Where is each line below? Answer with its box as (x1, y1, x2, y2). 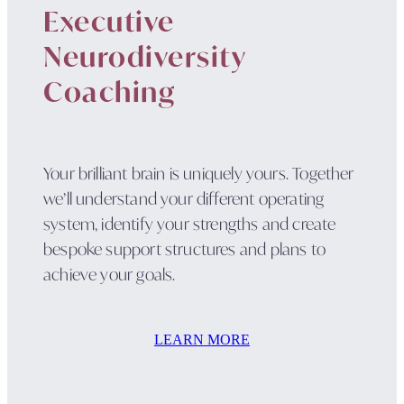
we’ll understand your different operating (43, 187, 325, 209)
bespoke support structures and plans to (43, 237, 326, 260)
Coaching (43, 73, 175, 109)
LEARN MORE (154, 331, 250, 347)
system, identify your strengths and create (43, 212, 336, 234)
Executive (43, 3, 175, 39)
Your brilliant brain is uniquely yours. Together (43, 161, 354, 184)
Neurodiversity (43, 38, 245, 74)
